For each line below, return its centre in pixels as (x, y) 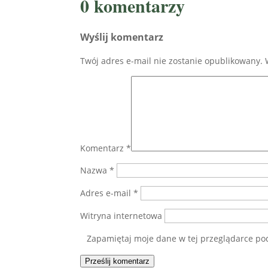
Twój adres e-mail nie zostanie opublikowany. (172, 60)
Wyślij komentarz (122, 37)
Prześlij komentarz (118, 261)
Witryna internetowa (121, 215)
